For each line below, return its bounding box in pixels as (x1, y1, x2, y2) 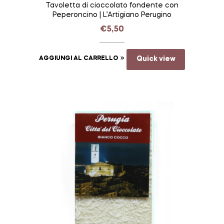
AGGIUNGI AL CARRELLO (38, 55, 118, 62)
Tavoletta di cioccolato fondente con (45, 1, 178, 9)
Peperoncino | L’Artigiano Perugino (52, 11, 171, 18)
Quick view (136, 55, 175, 63)
